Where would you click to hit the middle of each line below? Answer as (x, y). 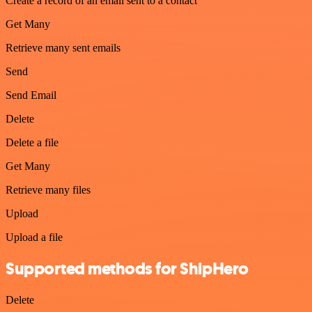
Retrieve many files (48, 190)
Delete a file (32, 142)
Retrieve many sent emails (63, 48)
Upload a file (34, 237)
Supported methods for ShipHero (127, 268)
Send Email (31, 95)
